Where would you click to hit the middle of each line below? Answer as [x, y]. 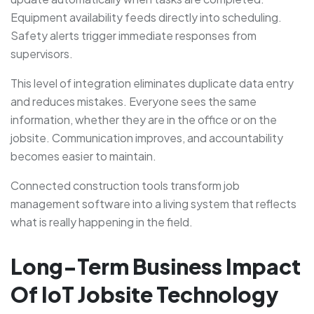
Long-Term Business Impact [156, 267]
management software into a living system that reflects [153, 204]
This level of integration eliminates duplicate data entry [152, 83]
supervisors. [42, 54]
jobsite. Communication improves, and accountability [147, 138]
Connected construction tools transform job [125, 186]
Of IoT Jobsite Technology [145, 295]
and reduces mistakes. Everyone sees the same [134, 102]
